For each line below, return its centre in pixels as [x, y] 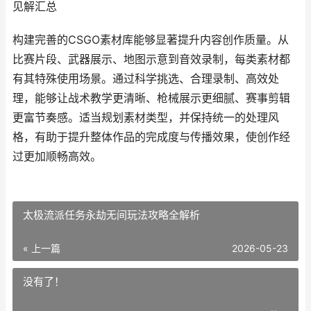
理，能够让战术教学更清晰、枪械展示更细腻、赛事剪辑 [151, 98]
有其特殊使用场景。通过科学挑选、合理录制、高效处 [146, 79]
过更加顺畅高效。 [57, 157]
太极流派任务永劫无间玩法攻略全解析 [111, 215]
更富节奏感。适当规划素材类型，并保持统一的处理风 [146, 118]
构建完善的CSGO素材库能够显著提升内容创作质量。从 [151, 40]
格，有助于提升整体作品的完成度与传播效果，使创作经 [151, 137]
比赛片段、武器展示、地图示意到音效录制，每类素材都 [151, 59]
